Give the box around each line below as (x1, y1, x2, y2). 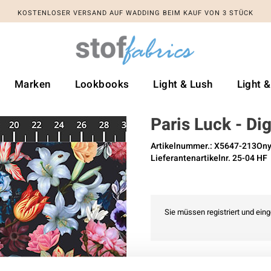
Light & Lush (153, 77, 213, 92)
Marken (15, 77, 51, 92)
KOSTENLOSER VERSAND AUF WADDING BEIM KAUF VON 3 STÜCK (18, 8, 253, 18)
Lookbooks (74, 77, 129, 92)
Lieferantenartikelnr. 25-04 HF (151, 152, 267, 165)
